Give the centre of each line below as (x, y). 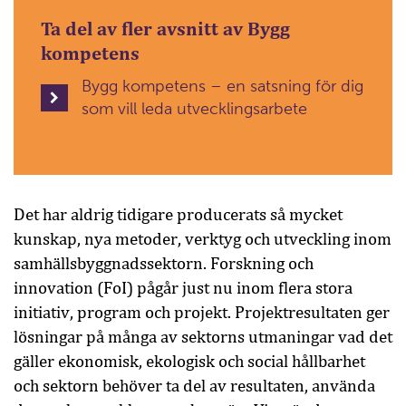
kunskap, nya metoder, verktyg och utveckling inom (203, 239)
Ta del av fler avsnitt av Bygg (165, 29)
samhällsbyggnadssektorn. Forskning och (164, 264)
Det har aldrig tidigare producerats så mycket (178, 215)
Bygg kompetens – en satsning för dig (222, 87)
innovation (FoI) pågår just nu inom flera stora (183, 288)
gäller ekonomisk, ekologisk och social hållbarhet (189, 362)
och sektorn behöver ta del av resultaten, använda (194, 386)
